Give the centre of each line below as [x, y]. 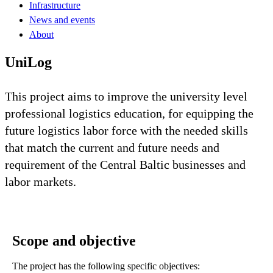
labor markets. [41, 181]
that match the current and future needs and [112, 147]
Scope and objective [74, 240]
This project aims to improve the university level [126, 96]
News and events [62, 19]
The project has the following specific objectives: [106, 266]
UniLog [28, 62]
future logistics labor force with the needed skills [126, 130]
